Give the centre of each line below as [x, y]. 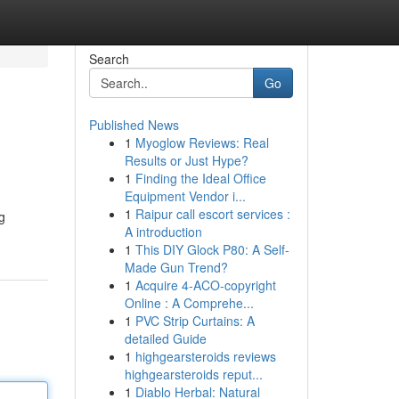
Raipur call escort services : [212, 214]
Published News [134, 125]
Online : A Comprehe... [189, 303]
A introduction [163, 232]
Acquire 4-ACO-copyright [205, 285]
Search [109, 59]
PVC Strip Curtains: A [195, 321]
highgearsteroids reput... [193, 374]
